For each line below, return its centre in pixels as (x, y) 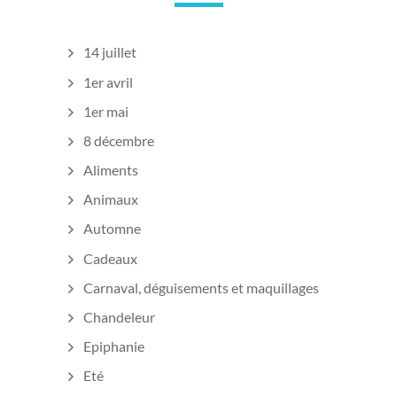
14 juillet (110, 52)
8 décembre (119, 140)
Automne (112, 229)
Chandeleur (119, 317)
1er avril (108, 82)
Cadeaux (110, 258)
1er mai (106, 111)
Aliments (111, 170)
